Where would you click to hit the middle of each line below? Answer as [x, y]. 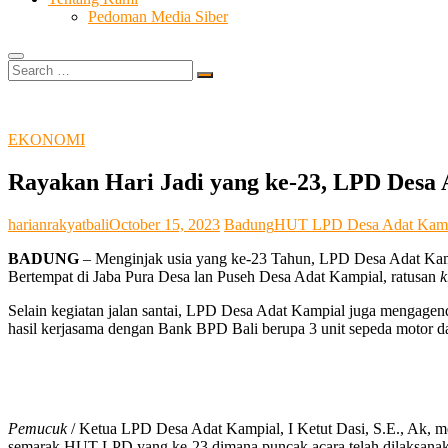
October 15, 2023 [164, 224]
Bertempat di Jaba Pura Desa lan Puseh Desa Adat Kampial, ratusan [224, 276]
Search [28, 67]
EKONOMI [46, 139]
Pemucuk [37, 428]
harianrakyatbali [58, 224]
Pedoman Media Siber [158, 16]
